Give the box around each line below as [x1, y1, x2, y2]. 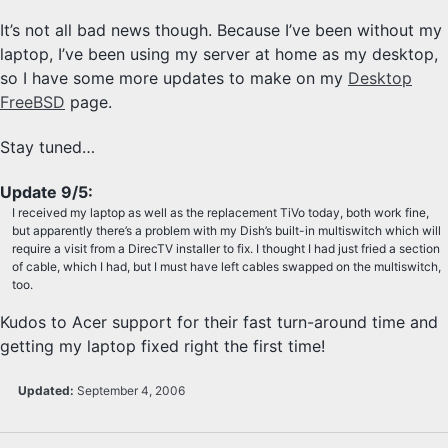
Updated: [15, 382, 74, 398]
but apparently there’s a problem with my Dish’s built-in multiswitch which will [12, 222, 441, 238]
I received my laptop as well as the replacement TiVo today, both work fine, [12, 204, 429, 220]
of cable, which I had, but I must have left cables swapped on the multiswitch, [12, 258, 441, 274]
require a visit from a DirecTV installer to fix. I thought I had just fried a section [12, 240, 440, 256]
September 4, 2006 [77, 382, 185, 398]
